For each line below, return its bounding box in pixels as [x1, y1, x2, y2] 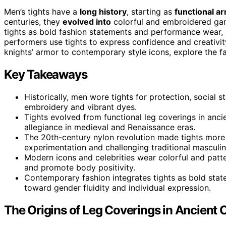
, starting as [127, 6, 175, 17]
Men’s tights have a [4, 6, 80, 17]
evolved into [63, 16, 111, 27]
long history [80, 6, 127, 17]
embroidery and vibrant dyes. [24, 101, 137, 112]
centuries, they [4, 16, 63, 27]
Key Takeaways [4, 67, 87, 82]
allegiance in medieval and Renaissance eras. [24, 122, 195, 132]
